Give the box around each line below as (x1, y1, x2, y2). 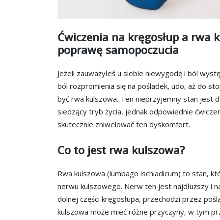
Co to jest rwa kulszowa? (57, 142, 185, 157)
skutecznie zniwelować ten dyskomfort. (57, 119, 190, 129)
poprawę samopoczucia (57, 42, 179, 57)
